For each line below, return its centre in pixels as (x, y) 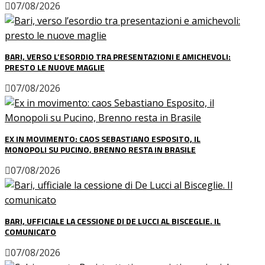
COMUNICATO (30, 231)
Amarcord (74, 73)
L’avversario (79, 102)
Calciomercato (60, 176)
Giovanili (71, 117)
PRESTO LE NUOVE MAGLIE (55, 67)
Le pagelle (75, 132)
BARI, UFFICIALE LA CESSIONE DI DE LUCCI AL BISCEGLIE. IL (113, 221)
